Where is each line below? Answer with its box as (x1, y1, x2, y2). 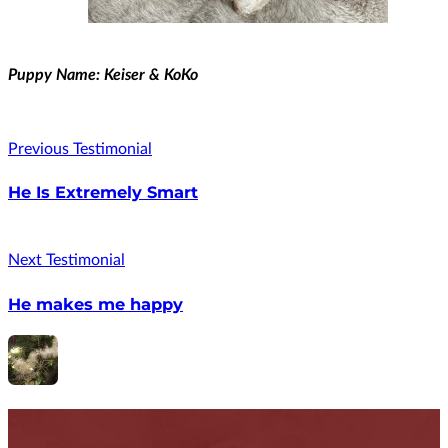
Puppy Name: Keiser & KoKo (8, 66, 198, 83)
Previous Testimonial (8, 140, 152, 157)
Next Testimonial (8, 252, 125, 269)
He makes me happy (8, 293, 183, 314)
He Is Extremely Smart (8, 182, 198, 203)
